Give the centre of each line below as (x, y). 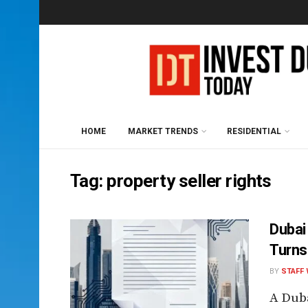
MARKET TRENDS (163, 131)
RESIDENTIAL (254, 131)
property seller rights (189, 181)
